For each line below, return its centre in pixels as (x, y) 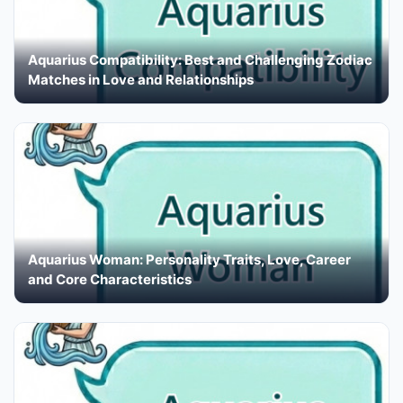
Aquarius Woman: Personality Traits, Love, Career (189, 259)
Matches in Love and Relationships (141, 79)
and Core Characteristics (110, 279)
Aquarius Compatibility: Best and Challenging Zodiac (200, 59)
